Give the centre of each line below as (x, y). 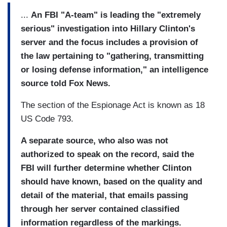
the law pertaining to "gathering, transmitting (112, 56)
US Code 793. (47, 119)
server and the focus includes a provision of (109, 42)
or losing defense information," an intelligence (115, 69)
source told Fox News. (66, 83)
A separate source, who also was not (94, 140)
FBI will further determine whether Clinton (106, 168)
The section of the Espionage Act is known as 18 (113, 105)
